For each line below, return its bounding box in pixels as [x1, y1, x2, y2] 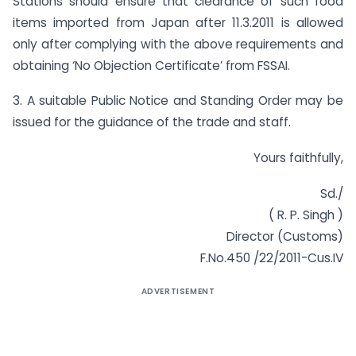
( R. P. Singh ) [269, 206, 343, 223]
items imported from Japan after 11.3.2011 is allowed [13, 14, 343, 31]
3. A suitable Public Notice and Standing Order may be [13, 92, 343, 110]
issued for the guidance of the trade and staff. [13, 114, 291, 131]
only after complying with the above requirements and [13, 35, 343, 52]
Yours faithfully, [253, 149, 343, 167]
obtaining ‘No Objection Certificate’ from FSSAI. [13, 56, 290, 74]
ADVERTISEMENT [141, 284, 215, 297]
